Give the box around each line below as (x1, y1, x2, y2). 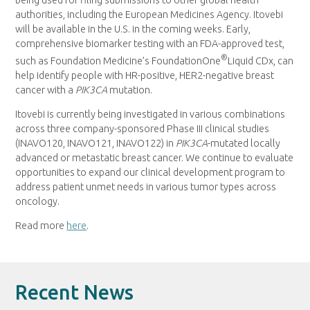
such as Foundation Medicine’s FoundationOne (15, 55, 221, 66)
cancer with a (15, 84, 76, 95)
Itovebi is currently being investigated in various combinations (15, 108, 286, 120)
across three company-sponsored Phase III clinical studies (15, 122, 270, 134)
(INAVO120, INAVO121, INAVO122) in (15, 137, 176, 149)
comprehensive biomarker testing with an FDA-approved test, (15, 37, 285, 49)
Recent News (15, 281, 134, 304)
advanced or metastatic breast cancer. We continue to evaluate (15, 152, 294, 163)
